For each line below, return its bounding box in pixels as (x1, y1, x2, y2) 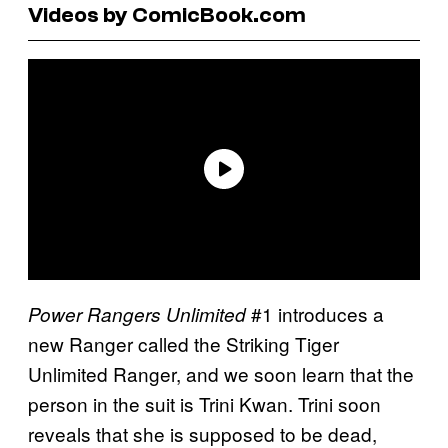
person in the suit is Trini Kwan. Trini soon (28, 389, 381, 417)
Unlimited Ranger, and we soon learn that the (28, 359, 414, 387)
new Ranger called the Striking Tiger (28, 329, 339, 357)
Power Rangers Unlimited (28, 300, 246, 327)
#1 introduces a (246, 299, 384, 327)
